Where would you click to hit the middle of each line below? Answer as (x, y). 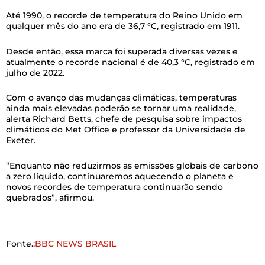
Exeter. (21, 140)
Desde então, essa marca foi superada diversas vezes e (122, 51)
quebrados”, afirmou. (50, 197)
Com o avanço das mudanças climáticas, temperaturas (121, 98)
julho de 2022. (35, 72)
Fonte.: (20, 244)
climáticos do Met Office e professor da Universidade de (126, 130)
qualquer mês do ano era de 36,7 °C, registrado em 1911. (123, 26)
